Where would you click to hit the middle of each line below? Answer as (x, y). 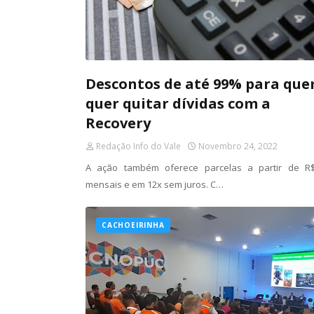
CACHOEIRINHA (133, 225)
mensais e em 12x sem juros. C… (155, 184)
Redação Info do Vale (138, 146)
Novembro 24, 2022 (238, 146)
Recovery (118, 123)
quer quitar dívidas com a (178, 103)
